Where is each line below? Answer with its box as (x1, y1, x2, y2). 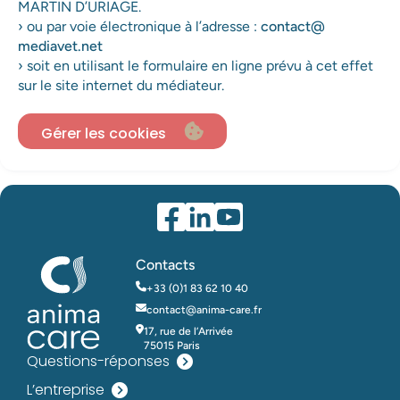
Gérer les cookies (40, 122, 166, 144)
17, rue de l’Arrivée (144, 325, 233, 338)
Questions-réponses (27, 351, 170, 372)
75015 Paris (144, 339, 200, 353)
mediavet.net (18, 37, 103, 55)
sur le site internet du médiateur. (18, 77, 224, 95)
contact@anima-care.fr (146, 304, 262, 317)
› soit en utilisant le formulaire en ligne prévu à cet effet (18, 57, 373, 75)
